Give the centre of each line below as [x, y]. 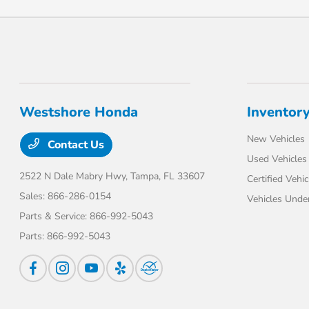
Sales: [34, 196]
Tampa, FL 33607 [168, 176]
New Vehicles [276, 139]
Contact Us [75, 145]
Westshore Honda [79, 112]
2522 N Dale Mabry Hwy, [75, 176]
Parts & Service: [55, 216]
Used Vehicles [277, 159]
